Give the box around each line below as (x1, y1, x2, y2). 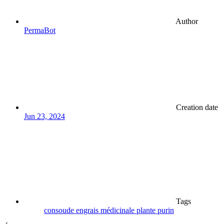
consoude (44, 206, 76, 215)
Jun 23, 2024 (24, 112, 65, 121)
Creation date (176, 103, 218, 112)
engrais (76, 206, 100, 215)
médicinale (100, 206, 136, 215)
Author (175, 17, 198, 26)
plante (136, 206, 157, 215)
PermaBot (24, 26, 55, 35)
